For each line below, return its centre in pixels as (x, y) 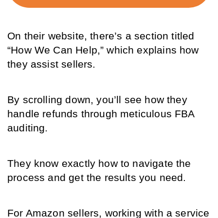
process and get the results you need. (97, 178)
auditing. (29, 128)
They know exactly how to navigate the (99, 163)
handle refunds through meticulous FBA (101, 114)
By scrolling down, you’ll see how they (97, 100)
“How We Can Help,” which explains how (103, 50)
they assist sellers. (53, 64)
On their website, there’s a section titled (101, 36)
